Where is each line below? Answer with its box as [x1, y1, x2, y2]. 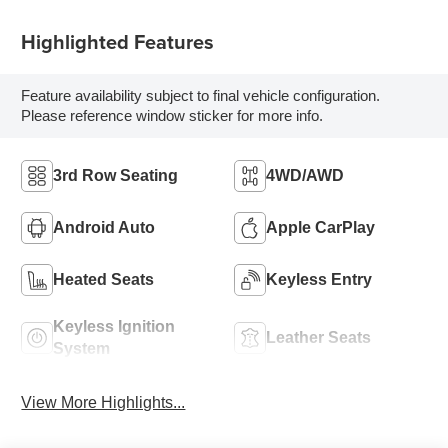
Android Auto [53, 218, 156, 236]
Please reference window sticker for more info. [21, 107, 324, 125]
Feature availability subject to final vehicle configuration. [21, 87, 381, 105]
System [53, 339, 111, 357]
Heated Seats [53, 270, 155, 288]
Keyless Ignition [53, 317, 176, 335]
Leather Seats [266, 328, 371, 346]
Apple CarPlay [266, 218, 375, 236]
